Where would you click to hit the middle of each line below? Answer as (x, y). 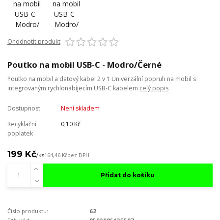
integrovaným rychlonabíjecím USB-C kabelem (73, 88)
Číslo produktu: (28, 211)
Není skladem (80, 108)
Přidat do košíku (127, 175)
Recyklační (22, 124)
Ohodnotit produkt (34, 41)
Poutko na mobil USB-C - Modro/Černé (84, 65)
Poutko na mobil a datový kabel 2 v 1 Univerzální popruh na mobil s (102, 79)
